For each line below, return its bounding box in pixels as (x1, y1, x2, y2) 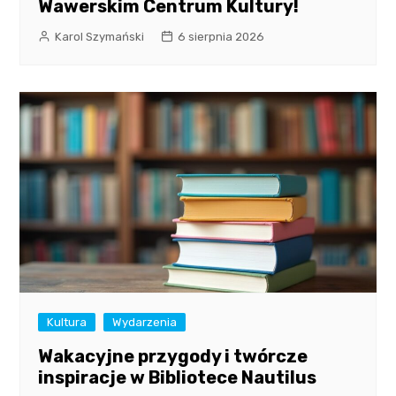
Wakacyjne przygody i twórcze (38, 346, 308, 368)
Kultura (47, 316, 88, 330)
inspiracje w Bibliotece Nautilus (38, 367, 317, 389)
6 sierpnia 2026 (178, 30, 265, 44)
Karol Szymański (55, 30, 145, 44)
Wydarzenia (112, 316, 178, 330)
